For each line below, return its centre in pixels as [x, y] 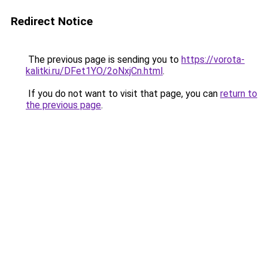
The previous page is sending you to [103, 60]
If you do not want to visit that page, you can [123, 94]
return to [239, 94]
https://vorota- [213, 60]
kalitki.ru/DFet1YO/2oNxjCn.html [94, 71]
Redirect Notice [52, 21]
